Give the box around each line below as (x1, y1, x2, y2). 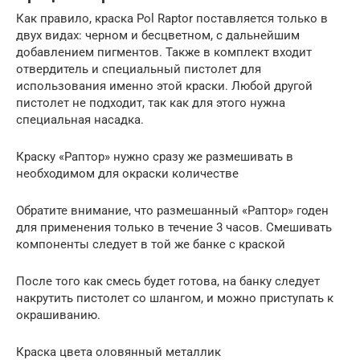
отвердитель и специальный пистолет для (16, 62, 261, 77)
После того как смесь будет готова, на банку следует (16, 274, 320, 289)
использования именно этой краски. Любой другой (16, 79, 313, 94)
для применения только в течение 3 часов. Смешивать (16, 220, 332, 235)
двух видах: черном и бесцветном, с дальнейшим (16, 28, 300, 43)
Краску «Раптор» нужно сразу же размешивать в (16, 149, 293, 165)
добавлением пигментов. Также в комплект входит (16, 45, 312, 60)
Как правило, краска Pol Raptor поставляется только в (16, 11, 328, 27)
